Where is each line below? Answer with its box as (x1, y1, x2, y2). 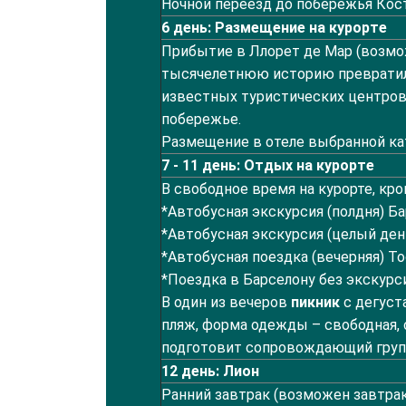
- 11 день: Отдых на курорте (169, 157, 374, 174)
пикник (291, 294, 343, 311)
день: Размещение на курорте (169, 19, 387, 36)
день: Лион (178, 362, 259, 380)
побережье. (161, 111, 241, 128)
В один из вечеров (161, 294, 291, 311)
